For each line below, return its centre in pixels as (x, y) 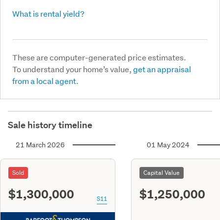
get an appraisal (162, 69)
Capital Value (162, 172)
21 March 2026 (40, 145)
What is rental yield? (48, 13)
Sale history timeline (50, 125)
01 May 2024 (168, 145)
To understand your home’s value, (73, 69)
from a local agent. (45, 81)
